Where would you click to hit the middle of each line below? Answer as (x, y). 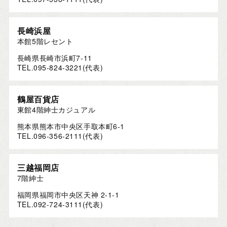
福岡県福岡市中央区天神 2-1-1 (68, 195)
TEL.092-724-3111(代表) (60, 204)
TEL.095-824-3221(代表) (60, 68)
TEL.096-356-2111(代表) (60, 136)
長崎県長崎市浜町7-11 (54, 58)
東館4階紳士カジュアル (56, 110)
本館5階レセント (45, 41)
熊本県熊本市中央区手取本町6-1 (71, 126)
